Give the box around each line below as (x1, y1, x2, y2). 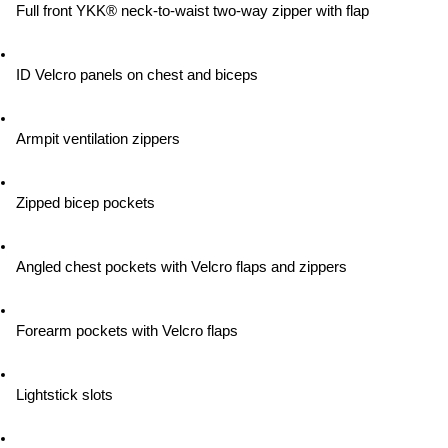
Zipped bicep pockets (16, 195, 155, 211)
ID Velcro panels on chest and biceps (16, 67, 258, 83)
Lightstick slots (16, 387, 113, 403)
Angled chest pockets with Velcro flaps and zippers (16, 259, 347, 275)
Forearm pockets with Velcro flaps (16, 323, 238, 339)
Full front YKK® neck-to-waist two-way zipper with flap (16, 3, 369, 19)
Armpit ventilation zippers (16, 131, 180, 147)
